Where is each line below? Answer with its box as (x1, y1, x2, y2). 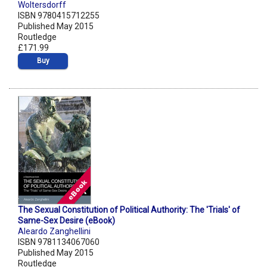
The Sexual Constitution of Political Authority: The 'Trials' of (18, 205, 240, 215)
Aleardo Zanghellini (18, 226, 91, 237)
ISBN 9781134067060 (18, 237, 100, 247)
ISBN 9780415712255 (18, 11, 100, 21)
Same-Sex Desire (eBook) (18, 216, 115, 226)
